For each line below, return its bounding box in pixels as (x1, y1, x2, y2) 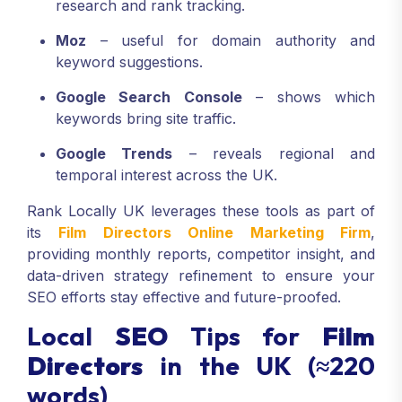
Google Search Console (56, 87, 242, 106)
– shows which (241, 87, 376, 106)
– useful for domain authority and (86, 31, 375, 49)
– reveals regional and (172, 144, 376, 162)
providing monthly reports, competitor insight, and (27, 244, 375, 263)
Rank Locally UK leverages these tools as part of (27, 201, 375, 220)
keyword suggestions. (56, 52, 203, 71)
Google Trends (56, 144, 173, 162)
